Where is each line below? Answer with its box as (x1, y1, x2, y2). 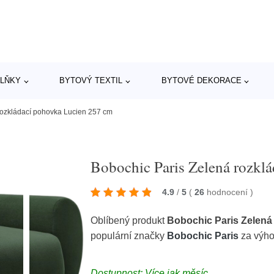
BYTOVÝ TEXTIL (59, 76, 123, 85)
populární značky (91, 231, 168, 241)
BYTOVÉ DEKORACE (161, 76, 242, 85)
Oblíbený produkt (91, 215, 168, 226)
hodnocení (207, 187, 251, 197)
